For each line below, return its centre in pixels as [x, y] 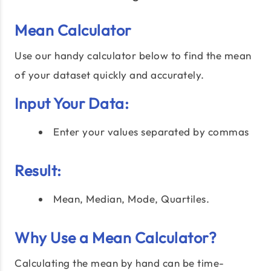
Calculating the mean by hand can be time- [119, 263]
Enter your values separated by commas [151, 132]
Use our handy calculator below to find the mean [133, 56]
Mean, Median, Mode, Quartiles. [131, 199]
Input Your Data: [72, 104]
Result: [38, 171]
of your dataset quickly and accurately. [109, 75]
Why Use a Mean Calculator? [116, 238]
